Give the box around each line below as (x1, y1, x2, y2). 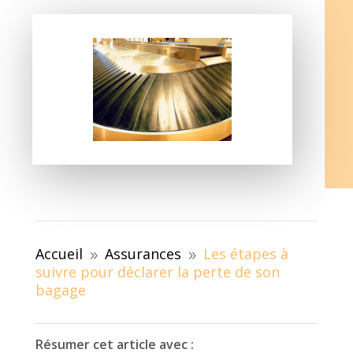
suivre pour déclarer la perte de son (35, 262, 280, 282)
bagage (35, 281, 86, 300)
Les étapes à (203, 244, 288, 264)
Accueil (35, 244, 83, 264)
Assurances (104, 244, 181, 264)
